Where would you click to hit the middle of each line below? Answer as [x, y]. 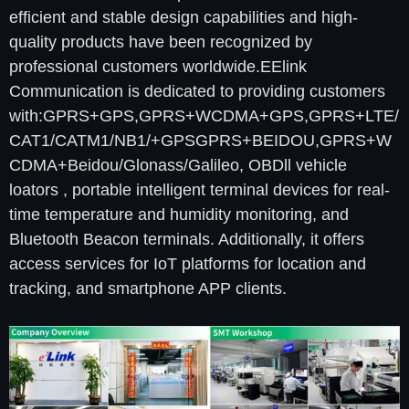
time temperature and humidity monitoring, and [179, 215]
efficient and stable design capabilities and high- [184, 18]
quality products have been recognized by [161, 42]
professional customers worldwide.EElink [158, 67]
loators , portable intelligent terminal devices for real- [199, 190]
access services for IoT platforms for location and [188, 264]
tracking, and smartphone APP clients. [148, 289]
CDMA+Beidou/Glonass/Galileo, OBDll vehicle [178, 166]
